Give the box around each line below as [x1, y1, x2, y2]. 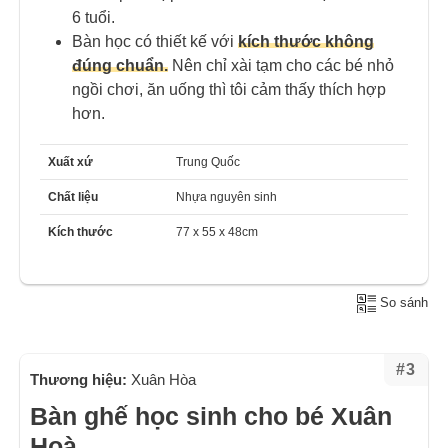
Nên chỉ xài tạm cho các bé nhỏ [168, 57, 394, 75]
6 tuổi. [72, 9, 115, 27]
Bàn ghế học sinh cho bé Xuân [30, 401, 392, 430]
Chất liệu [48, 189, 98, 204]
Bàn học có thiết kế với [72, 33, 238, 51]
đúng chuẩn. [72, 57, 168, 75]
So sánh [376, 295, 428, 311]
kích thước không [238, 33, 374, 51]
